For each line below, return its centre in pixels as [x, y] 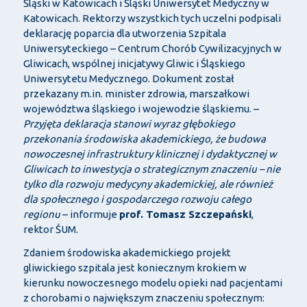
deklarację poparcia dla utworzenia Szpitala [124, 34]
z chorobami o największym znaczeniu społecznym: [144, 298]
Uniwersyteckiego [66, 49]
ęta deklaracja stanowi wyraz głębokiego [140, 124]
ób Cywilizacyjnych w [233, 49]
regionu [41, 214]
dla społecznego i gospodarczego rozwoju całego [137, 199]
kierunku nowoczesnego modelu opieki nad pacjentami [152, 283]
